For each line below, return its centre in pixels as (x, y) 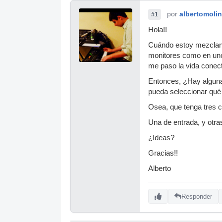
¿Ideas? (161, 138)
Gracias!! (163, 153)
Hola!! (158, 30)
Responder (197, 196)
